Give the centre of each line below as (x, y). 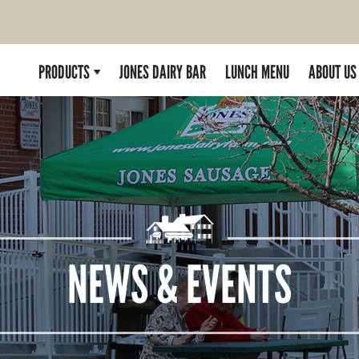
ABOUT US (333, 73)
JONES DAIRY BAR (163, 73)
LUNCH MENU (257, 73)
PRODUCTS (64, 73)
